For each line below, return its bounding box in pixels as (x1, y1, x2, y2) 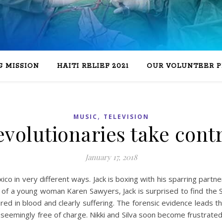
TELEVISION (103, 112, 149, 121)
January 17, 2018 (85, 152, 137, 162)
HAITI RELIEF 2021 (57, 62, 129, 70)
